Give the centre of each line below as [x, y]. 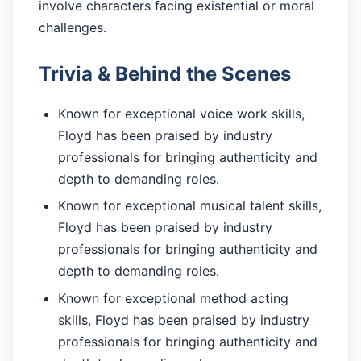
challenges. [73, 27]
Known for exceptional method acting [173, 298]
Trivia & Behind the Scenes [165, 73]
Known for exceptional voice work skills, [181, 113]
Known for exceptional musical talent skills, [190, 206]
